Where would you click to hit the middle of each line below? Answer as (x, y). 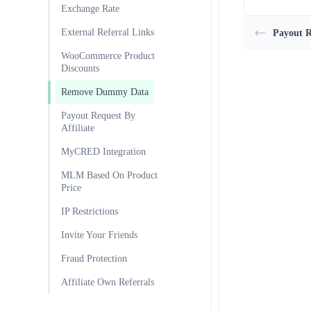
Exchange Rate (90, 9)
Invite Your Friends (99, 235)
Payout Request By (98, 116)
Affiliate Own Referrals (108, 282)
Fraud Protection (94, 259)
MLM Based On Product (109, 175)
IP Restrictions (90, 211)
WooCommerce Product (108, 56)
